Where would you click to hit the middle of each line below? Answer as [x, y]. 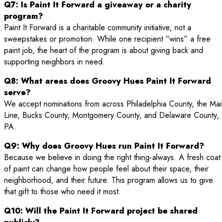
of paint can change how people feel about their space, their [106, 169]
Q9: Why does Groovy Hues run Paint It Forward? [104, 146]
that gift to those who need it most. [62, 192]
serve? [17, 93]
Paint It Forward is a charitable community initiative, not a [98, 28]
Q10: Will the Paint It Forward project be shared [101, 211]
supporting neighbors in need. [55, 62]
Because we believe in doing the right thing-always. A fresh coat [112, 158]
